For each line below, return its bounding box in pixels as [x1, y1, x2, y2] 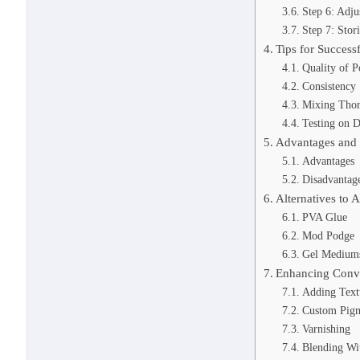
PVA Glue [301, 210, 347, 223]
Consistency [301, 79, 356, 92]
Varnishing [301, 321, 350, 335]
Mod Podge [301, 228, 354, 242]
